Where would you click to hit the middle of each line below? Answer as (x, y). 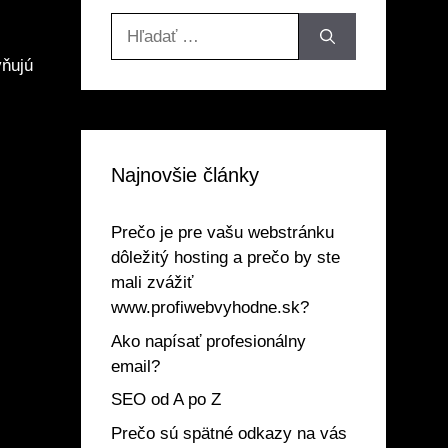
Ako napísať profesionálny (208, 341)
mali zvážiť (152, 283)
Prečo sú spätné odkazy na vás (229, 433)
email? (135, 366)
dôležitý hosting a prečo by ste (225, 258)
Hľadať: (137, 25)
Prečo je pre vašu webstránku (222, 233)
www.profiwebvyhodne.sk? (210, 308)
